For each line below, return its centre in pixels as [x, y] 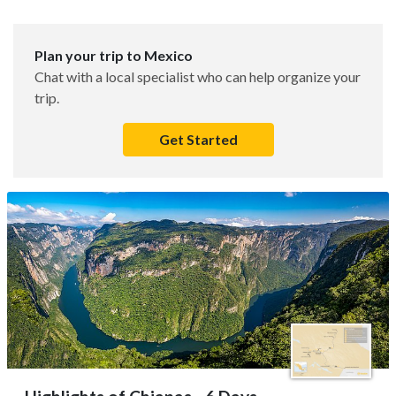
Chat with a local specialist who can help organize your [198, 76]
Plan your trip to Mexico [114, 55]
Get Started [198, 139]
